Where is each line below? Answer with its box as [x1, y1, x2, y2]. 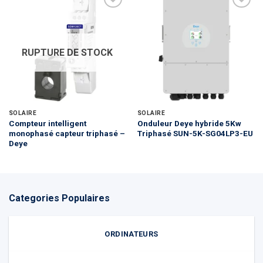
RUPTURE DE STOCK [22, 46, 113, 58]
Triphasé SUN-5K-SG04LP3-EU [137, 128, 253, 138]
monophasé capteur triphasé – [8, 128, 125, 138]
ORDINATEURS [104, 229, 159, 238]
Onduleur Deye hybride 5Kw [137, 118, 241, 128]
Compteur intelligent [8, 118, 86, 128]
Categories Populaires [9, 192, 110, 204]
